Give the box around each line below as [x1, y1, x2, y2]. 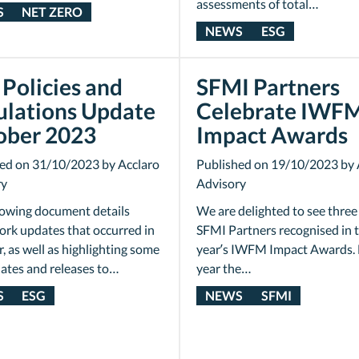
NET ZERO [22, 4, 83, 19]
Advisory [196, 175, 246, 191]
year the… [196, 260, 252, 276]
